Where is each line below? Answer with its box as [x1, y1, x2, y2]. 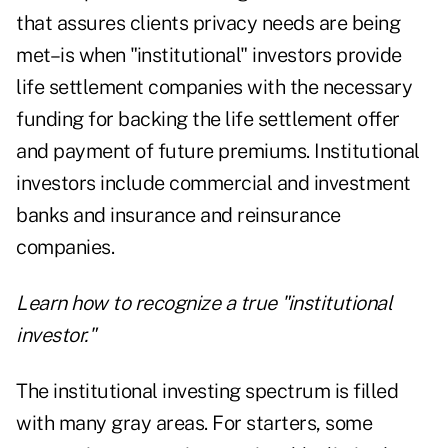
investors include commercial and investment [16, 171, 411, 196]
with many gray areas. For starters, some [16, 411, 372, 436]
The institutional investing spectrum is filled [16, 379, 398, 404]
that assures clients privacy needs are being [16, 11, 400, 36]
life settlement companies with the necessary [16, 75, 412, 100]
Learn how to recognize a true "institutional [16, 291, 392, 316]
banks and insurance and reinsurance [16, 203, 341, 228]
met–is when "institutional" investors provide [16, 43, 402, 68]
